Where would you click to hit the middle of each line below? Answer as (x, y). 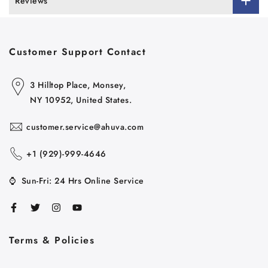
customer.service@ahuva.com (85, 127)
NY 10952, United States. (81, 100)
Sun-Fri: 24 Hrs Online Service (83, 180)
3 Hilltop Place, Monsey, (78, 85)
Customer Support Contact (77, 51)
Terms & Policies (52, 240)
